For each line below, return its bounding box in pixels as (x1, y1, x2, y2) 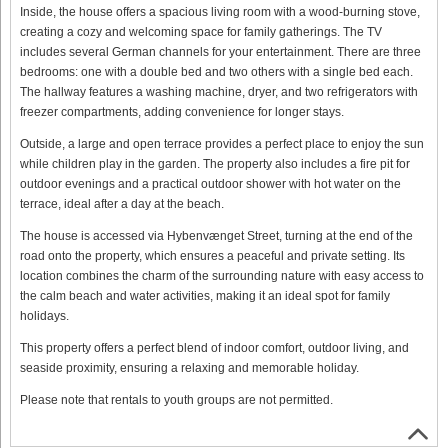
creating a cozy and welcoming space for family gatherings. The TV (20, 24, 382, 39)
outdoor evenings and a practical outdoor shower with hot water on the (20, 176, 401, 191)
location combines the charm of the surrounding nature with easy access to (20, 268, 424, 283)
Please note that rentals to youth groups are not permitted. (20, 392, 333, 407)
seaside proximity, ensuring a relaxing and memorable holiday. (20, 360, 359, 375)
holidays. (20, 308, 69, 323)
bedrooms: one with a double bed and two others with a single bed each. (20, 64, 413, 79)
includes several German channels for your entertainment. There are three (20, 44, 421, 59)
